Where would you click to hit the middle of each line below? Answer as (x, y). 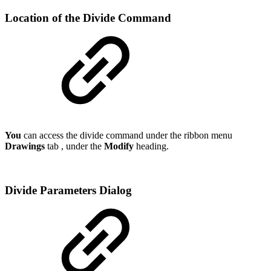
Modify (119, 146)
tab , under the (74, 146)
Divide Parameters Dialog (68, 190)
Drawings (25, 146)
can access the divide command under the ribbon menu (127, 135)
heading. (151, 146)
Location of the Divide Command (88, 18)
